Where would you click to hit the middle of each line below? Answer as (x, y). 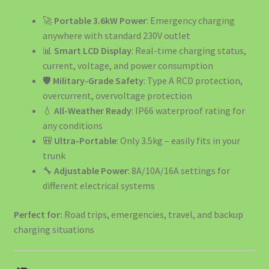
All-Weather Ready (92, 111)
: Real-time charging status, (189, 51)
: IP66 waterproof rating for (188, 111)
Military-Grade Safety (98, 81)
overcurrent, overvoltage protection (117, 96)
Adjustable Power (91, 171)
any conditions (72, 126)
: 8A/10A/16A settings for (179, 171)
